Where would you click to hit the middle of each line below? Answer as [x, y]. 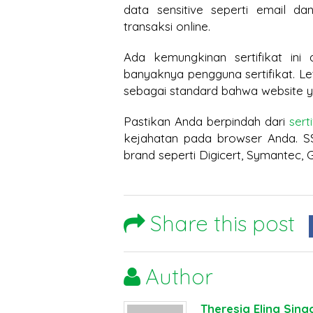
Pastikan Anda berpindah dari [206, 121]
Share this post [223, 223]
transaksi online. [167, 26]
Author [179, 276]
